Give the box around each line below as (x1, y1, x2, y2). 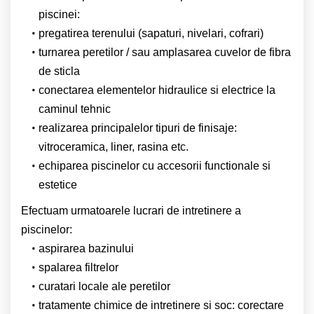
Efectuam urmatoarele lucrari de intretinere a (21, 204, 241, 217)
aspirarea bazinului (38, 242, 134, 254)
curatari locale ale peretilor (38, 280, 170, 292)
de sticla (39, 64, 80, 77)
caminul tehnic (39, 102, 111, 115)
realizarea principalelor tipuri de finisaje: (38, 121, 237, 134)
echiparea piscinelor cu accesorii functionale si (38, 159, 271, 172)
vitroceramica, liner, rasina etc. (39, 140, 189, 153)
